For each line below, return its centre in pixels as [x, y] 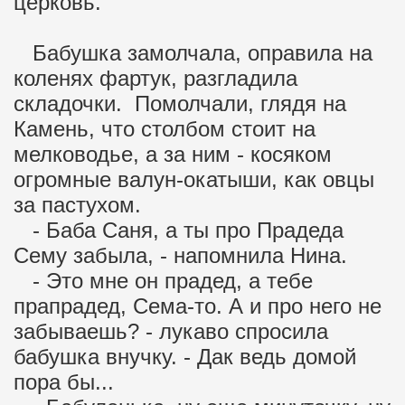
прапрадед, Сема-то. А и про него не [198, 306]
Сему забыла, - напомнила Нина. [180, 255]
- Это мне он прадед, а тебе [163, 281]
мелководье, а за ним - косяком [173, 154]
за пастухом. [77, 205]
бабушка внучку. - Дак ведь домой [185, 357]
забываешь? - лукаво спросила [171, 331]
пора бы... [64, 382]
